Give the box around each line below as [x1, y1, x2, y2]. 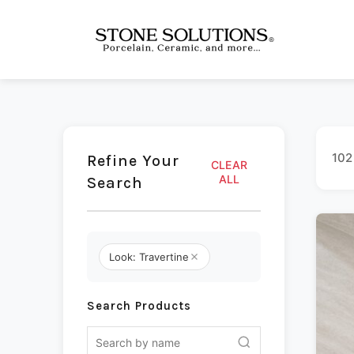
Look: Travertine [109, 250, 189, 263]
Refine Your [87, 152, 179, 170]
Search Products [87, 299, 191, 313]
